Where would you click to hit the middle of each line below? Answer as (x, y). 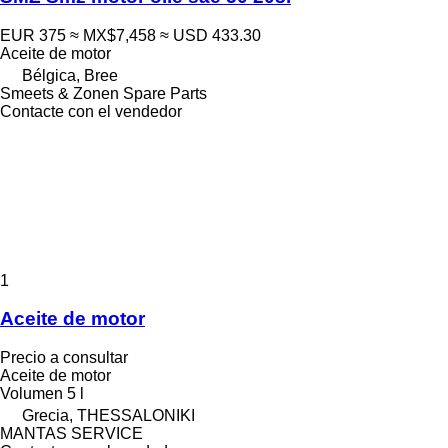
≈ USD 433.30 (210, 35)
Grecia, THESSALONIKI (108, 415)
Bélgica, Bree (70, 75)
